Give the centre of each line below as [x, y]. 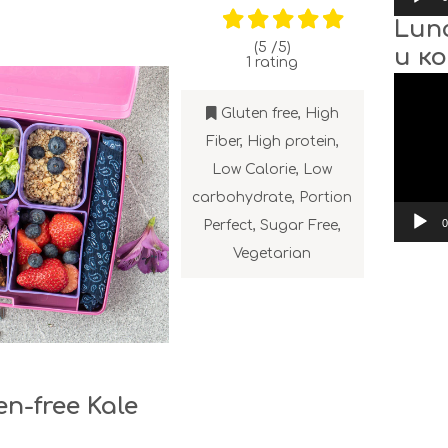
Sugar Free [299, 225]
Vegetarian [272, 253]
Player [416, 94]
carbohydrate [242, 197]
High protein [291, 141]
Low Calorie [254, 169]
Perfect [228, 225]
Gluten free [259, 113]
